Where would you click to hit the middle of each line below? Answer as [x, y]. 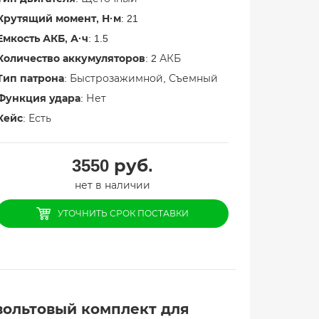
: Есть [37, 118]
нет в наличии [112, 185]
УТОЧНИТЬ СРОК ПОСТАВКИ [123, 214]
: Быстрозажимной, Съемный [141, 78]
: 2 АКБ [163, 58]
